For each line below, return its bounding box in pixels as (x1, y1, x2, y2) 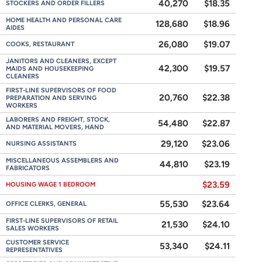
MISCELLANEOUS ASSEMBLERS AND (6, 157, 119, 164)
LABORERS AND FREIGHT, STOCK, (6, 116, 110, 123)
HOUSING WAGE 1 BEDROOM (6, 181, 95, 188)
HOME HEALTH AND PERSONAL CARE (6, 16, 122, 24)
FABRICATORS (6, 164, 50, 172)
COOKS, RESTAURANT (6, 40, 74, 48)
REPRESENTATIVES (6, 246, 63, 254)
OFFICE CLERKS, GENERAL (6, 200, 87, 208)
